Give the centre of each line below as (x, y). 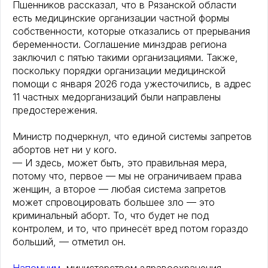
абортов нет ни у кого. (65, 150)
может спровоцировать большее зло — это (114, 202)
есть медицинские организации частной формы (121, 18)
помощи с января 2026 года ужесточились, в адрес (132, 84)
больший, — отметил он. (69, 242)
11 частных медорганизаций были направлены (117, 97)
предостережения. (55, 110)
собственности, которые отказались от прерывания (131, 31)
